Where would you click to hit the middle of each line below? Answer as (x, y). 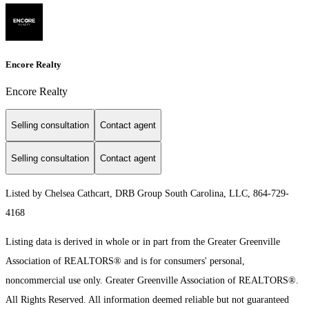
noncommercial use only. (56, 281)
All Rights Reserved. (47, 300)
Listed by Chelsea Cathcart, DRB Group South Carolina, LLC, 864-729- (147, 194)
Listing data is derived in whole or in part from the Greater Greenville (143, 242)
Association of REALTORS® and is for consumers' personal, (125, 261)
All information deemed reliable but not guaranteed (189, 300)
